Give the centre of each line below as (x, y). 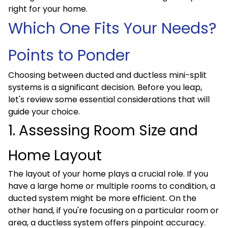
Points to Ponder (69, 55)
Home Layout (55, 155)
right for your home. (48, 9)
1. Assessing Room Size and (103, 131)
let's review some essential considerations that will (109, 99)
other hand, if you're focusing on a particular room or (113, 210)
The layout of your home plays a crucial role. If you (108, 174)
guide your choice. (44, 112)
